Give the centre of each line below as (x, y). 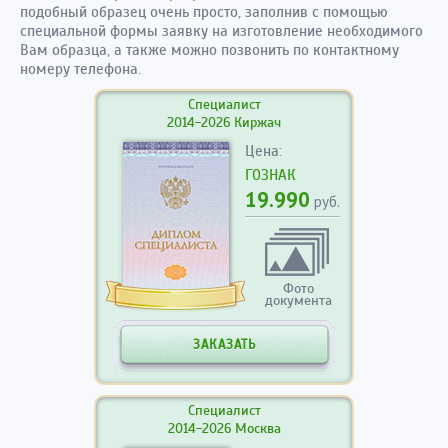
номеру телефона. (80, 69)
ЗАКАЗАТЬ (224, 345)
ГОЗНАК (270, 175)
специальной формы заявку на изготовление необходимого (221, 31)
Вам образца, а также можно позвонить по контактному (209, 50)
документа (298, 300)
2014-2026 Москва (224, 428)
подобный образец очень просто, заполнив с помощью (204, 12)
